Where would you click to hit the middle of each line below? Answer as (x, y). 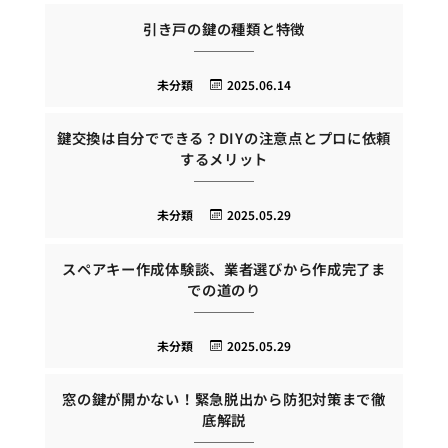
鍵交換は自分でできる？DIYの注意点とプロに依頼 (224, 138)
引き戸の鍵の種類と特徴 (224, 28)
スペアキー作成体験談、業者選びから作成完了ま (224, 268)
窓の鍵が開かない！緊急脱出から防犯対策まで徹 (224, 399)
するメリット (224, 159)
